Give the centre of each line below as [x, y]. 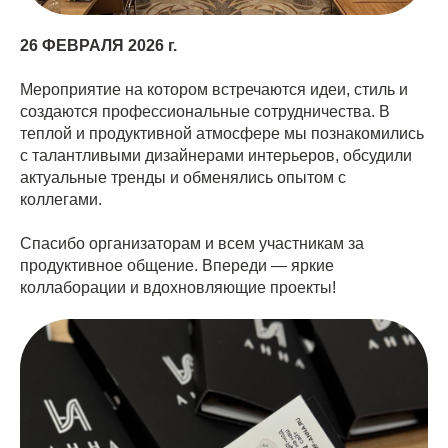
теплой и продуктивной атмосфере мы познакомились [222, 133]
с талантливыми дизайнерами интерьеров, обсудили [216, 155]
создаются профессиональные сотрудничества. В [205, 111]
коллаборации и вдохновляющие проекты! [178, 287]
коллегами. [61, 199]
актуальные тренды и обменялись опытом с [183, 177]
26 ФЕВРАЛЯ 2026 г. [98, 45]
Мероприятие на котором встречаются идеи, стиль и [214, 89]
